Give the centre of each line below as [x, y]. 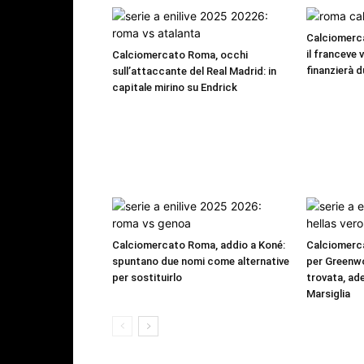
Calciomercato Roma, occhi [180, 55]
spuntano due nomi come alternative [201, 262]
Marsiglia [328, 294]
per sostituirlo [147, 278]
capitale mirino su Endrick [175, 88]
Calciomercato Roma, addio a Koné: [199, 245]
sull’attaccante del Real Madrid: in [194, 71]
